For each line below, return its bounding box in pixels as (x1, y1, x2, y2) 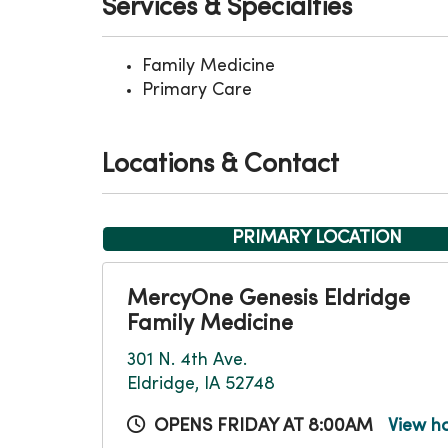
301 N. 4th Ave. (127, 352, 247, 369)
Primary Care (142, 82, 252, 99)
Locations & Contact (102, 153, 339, 178)
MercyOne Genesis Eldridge (127, 289, 410, 310)
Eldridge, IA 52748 (127, 376, 275, 393)
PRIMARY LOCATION (232, 230, 402, 247)
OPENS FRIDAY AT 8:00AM (154, 418, 373, 435)
